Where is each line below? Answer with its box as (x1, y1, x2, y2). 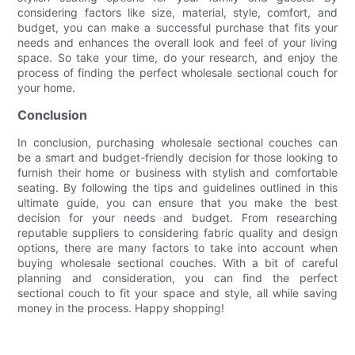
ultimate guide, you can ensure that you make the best (17, 196, 338, 210)
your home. (17, 81, 76, 95)
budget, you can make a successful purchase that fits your (17, 21, 338, 35)
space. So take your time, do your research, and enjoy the (17, 51, 338, 65)
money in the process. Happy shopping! (17, 301, 225, 315)
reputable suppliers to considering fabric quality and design (17, 226, 338, 240)
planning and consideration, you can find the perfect (17, 271, 338, 285)
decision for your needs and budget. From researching (17, 211, 338, 225)
